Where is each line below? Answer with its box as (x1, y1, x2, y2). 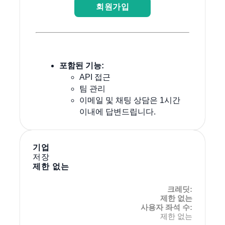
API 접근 (79, 73, 110, 82)
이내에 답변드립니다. (79, 107, 156, 117)
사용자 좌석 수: (141, 203, 192, 212)
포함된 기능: (59, 61, 104, 70)
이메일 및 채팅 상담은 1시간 (79, 96, 180, 105)
